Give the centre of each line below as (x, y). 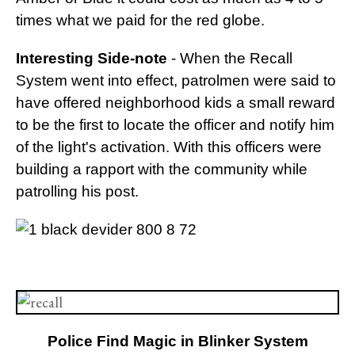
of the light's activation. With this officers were (169, 147)
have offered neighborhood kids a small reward (176, 103)
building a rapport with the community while (162, 170)
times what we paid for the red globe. (140, 21)
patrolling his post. (77, 192)
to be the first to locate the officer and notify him (175, 125)
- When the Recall (230, 59)
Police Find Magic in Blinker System (177, 342)
